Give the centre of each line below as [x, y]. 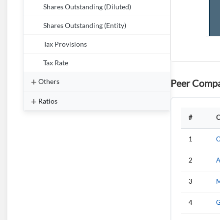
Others [49, 81]
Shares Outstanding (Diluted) [87, 7]
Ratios [48, 101]
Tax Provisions [65, 44]
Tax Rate [56, 63]
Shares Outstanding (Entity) [85, 26]
